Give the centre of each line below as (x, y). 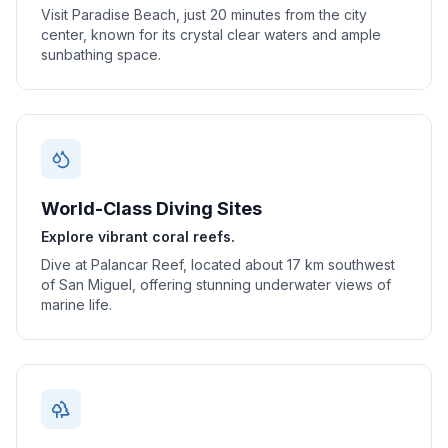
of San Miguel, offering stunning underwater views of (216, 284)
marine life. (76, 304)
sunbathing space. (101, 54)
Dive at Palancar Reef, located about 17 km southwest (218, 264)
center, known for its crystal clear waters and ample (211, 34)
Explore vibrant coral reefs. (138, 236)
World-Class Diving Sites (151, 208)
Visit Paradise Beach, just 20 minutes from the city (204, 14)
